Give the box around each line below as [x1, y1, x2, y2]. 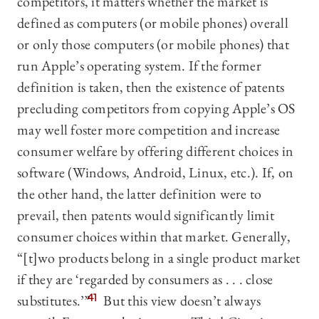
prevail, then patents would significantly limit [17, 206, 274, 225]
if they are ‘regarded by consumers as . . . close [17, 270, 273, 289]
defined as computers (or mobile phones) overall [17, 14, 288, 33]
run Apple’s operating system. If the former [17, 56, 261, 75]
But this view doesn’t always [100, 291, 261, 310]
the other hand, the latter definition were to [17, 184, 262, 204]
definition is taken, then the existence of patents [17, 78, 285, 97]
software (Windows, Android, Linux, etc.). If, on [17, 163, 293, 182]
